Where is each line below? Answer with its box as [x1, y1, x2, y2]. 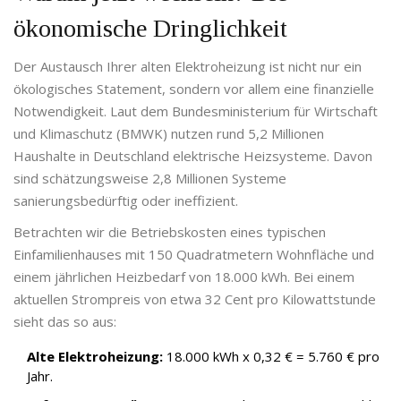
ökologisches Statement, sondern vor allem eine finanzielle [13, 80, 374, 98]
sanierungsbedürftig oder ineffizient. [13, 192, 238, 210]
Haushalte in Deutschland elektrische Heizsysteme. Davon [13, 147, 372, 166]
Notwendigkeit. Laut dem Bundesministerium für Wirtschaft [13, 102, 378, 121]
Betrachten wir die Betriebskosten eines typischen [13, 223, 326, 242]
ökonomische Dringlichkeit [13, 14, 287, 43]
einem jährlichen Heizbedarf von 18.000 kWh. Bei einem [13, 268, 354, 286]
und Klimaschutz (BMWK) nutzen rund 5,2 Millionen [13, 124, 324, 143]
